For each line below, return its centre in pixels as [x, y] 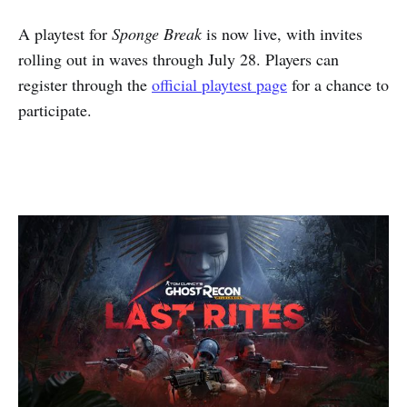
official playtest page [219, 85]
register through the [85, 85]
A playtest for [65, 34]
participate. [55, 110]
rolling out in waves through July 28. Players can [179, 60]
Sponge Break [157, 34]
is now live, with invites [282, 34]
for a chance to [338, 85]
